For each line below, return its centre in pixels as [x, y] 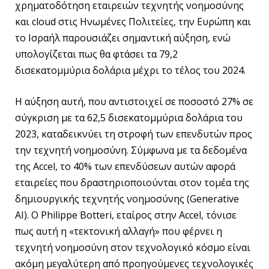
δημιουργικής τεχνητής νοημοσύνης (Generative [127, 199]
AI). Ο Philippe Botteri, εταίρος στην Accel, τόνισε [126, 215]
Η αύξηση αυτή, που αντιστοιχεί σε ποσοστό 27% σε [134, 101]
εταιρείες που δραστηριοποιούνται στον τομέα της [132, 183]
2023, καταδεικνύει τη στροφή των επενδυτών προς [134, 134]
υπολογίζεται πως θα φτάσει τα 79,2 [96, 54]
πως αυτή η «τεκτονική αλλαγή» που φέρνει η [119, 231]
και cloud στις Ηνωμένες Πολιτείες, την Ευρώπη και [133, 22]
